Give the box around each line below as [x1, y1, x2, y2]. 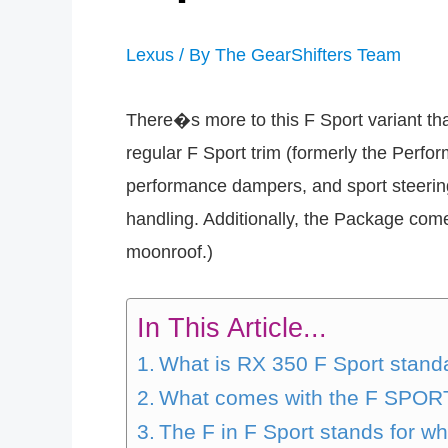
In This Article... [137, 312, 327, 343]
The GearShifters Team [215, 45, 401, 65]
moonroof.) [126, 242, 213, 262]
